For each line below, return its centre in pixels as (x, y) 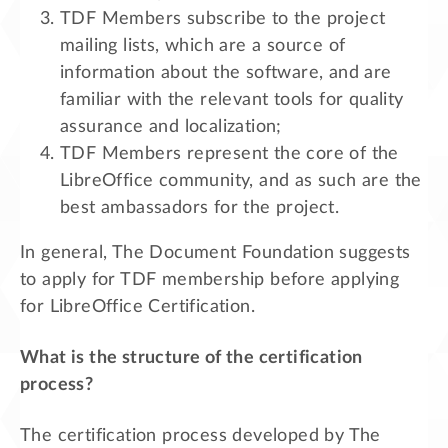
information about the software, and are (226, 72)
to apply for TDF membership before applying (210, 279)
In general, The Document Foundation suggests (215, 252)
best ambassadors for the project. (200, 207)
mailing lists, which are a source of (203, 45)
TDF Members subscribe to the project (223, 18)
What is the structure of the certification (191, 357)
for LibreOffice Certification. (137, 306)
